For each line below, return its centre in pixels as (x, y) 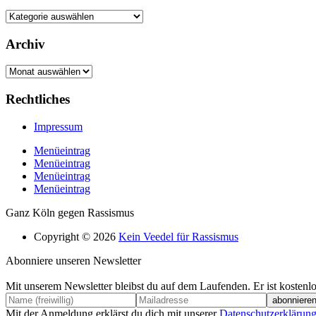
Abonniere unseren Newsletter (73, 260)
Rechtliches (38, 99)
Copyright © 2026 (76, 236)
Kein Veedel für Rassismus (178, 236)
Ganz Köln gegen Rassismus (70, 212)
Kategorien (30, 15)
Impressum (58, 126)
